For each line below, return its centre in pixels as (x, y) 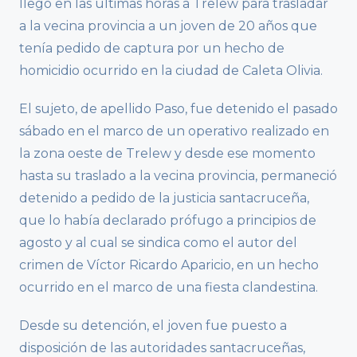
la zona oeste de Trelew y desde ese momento (167, 153)
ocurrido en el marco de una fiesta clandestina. (169, 287)
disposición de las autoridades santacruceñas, (162, 347)
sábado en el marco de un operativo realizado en (174, 131)
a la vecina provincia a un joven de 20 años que (168, 25)
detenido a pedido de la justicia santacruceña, (164, 198)
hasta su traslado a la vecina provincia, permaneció (178, 175)
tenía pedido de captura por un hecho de (152, 48)
